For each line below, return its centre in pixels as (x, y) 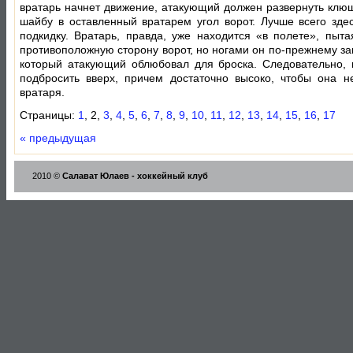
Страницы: (49, 116)
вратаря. (42, 93)
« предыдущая (58, 138)
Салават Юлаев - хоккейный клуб (135, 175)
